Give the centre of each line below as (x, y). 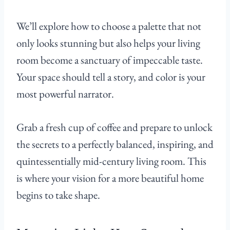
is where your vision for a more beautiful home (110, 178)
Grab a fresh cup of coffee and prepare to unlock (114, 127)
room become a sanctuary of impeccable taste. (110, 60)
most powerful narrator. (65, 94)
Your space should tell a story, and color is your (111, 77)
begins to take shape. (58, 195)
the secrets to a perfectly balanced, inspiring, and (115, 144)
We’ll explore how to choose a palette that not (109, 26)
